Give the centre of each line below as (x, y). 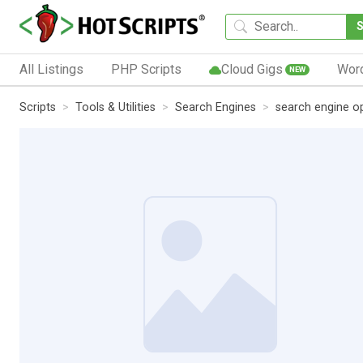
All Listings (51, 69)
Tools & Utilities (115, 107)
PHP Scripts (146, 69)
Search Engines (216, 107)
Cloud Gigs (252, 69)
